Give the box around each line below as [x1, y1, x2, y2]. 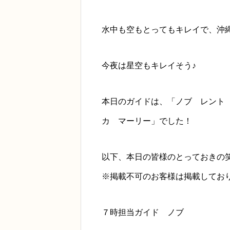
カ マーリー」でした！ [102, 117, 192, 125]
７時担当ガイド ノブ [102, 208, 184, 217]
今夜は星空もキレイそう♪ [102, 61, 196, 70]
